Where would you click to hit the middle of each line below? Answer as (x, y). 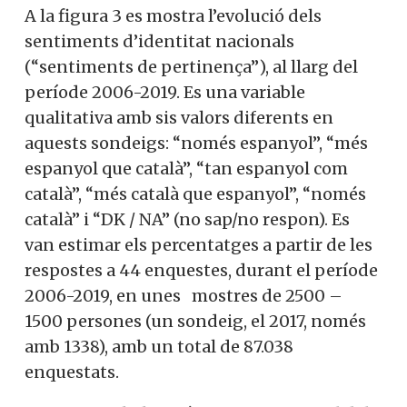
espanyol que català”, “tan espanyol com (186, 169)
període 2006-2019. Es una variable (165, 93)
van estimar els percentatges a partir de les (199, 245)
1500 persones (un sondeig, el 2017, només (195, 322)
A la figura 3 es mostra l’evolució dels (173, 16)
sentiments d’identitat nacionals (159, 42)
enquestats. (72, 372)
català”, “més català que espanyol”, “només (195, 194)
